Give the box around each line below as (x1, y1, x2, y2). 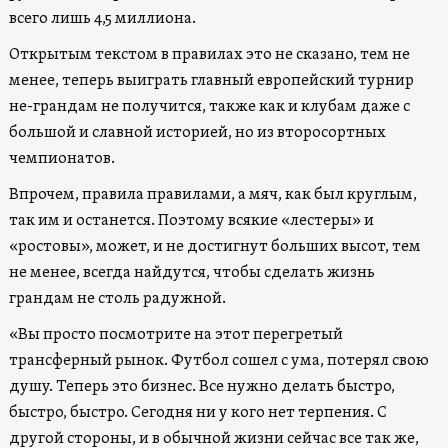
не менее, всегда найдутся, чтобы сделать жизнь (8, 262, 375, 283)
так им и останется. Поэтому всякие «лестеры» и (8, 210, 374, 231)
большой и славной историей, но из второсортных (8, 122, 386, 143)
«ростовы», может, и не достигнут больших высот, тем (8, 236, 421, 257)
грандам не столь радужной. (8, 288, 241, 309)
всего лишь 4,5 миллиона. (8, 8, 196, 29)
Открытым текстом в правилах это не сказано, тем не (8, 44, 410, 65)
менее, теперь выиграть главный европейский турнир (8, 70, 414, 91)
